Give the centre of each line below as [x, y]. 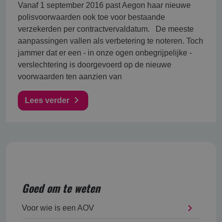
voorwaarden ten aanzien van [70, 77]
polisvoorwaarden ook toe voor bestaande [91, 17]
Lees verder [48, 100]
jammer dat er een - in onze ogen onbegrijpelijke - [105, 53]
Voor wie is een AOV [58, 208]
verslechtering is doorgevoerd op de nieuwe [95, 65]
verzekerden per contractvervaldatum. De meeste [106, 29]
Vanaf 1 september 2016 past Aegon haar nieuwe [104, 5]
